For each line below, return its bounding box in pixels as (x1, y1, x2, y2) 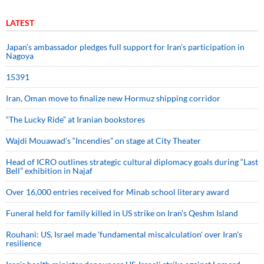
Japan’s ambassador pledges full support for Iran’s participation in (6, 41, 245, 52)
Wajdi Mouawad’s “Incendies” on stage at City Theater (6, 135, 201, 146)
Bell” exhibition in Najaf (6, 165, 93, 176)
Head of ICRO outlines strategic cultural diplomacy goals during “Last (6, 156, 258, 167)
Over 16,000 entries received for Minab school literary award (6, 186, 229, 197)
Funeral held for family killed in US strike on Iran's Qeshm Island (6, 207, 238, 218)
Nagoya (6, 50, 34, 61)
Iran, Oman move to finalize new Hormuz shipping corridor (6, 93, 220, 103)
